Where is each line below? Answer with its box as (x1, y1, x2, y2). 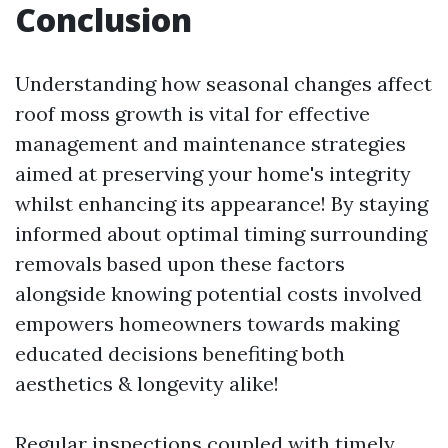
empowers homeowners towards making (15, 310, 399, 336)
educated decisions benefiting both (15, 340, 345, 366)
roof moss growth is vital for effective (15, 100, 370, 126)
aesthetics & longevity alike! (15, 370, 279, 396)
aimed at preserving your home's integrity (15, 160, 411, 186)
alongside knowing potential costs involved (15, 280, 422, 306)
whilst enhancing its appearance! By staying (15, 190, 428, 216)
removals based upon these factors (15, 250, 345, 276)
